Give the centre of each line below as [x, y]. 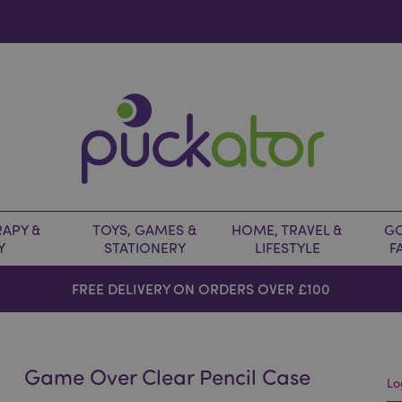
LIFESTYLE [287, 248]
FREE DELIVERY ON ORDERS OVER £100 [201, 288]
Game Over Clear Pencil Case [168, 376]
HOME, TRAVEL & [287, 230]
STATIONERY [144, 248]
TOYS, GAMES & [144, 230]
